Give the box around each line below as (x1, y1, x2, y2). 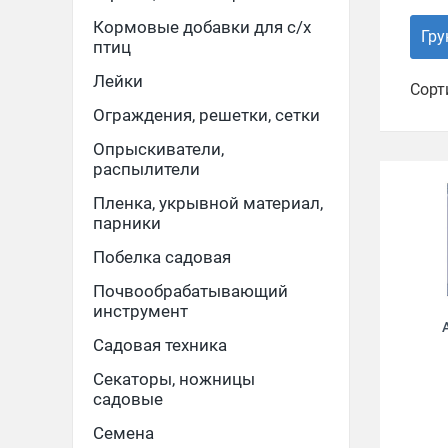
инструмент (93, 301, 188, 321)
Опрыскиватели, (93, 139, 224, 159)
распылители (93, 159, 200, 179)
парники (93, 213, 161, 233)
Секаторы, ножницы (93, 369, 255, 389)
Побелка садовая (93, 247, 231, 267)
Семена (93, 423, 154, 443)
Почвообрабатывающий (93, 281, 288, 301)
